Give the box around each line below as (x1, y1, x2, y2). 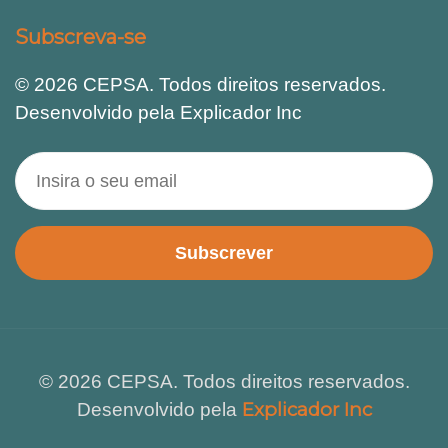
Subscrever (175, 243, 273, 263)
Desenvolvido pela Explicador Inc (15, 102, 302, 123)
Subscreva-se (15, 25, 146, 49)
